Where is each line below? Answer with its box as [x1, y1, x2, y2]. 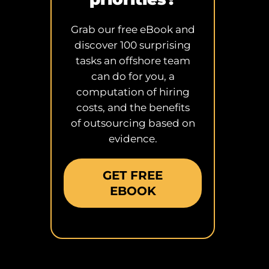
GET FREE [103, 168, 163, 183]
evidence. [108, 133, 157, 145]
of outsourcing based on [70, 117, 195, 130]
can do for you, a [91, 70, 175, 83]
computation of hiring [76, 86, 190, 98]
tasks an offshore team [75, 55, 190, 67]
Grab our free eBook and [70, 23, 195, 36]
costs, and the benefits [76, 101, 190, 114]
